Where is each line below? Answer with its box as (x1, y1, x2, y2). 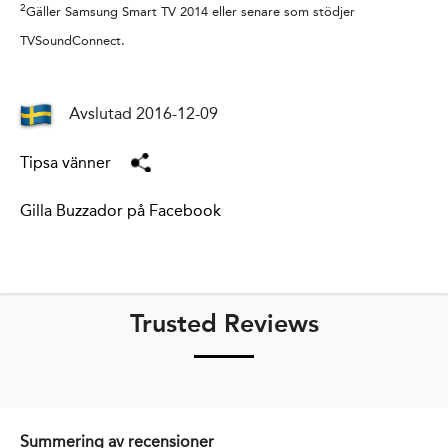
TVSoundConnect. (20, 32, 125, 48)
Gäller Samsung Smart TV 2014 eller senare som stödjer (26, 3, 355, 19)
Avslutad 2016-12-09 (69, 104, 218, 124)
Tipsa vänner (20, 153, 111, 173)
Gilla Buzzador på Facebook (20, 201, 221, 221)
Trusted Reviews (129, 309, 319, 339)
